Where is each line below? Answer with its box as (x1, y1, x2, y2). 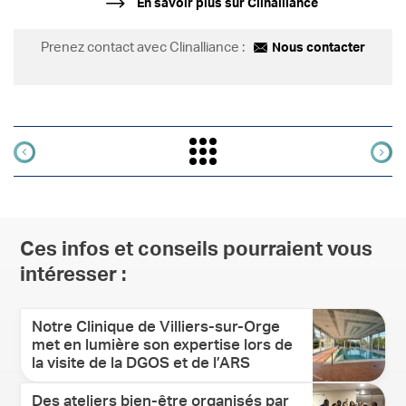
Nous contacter (272, 42, 365, 55)
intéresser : (20, 265, 127, 285)
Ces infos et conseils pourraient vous (20, 239, 373, 260)
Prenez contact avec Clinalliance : (41, 41, 245, 55)
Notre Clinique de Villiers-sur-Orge (32, 318, 281, 334)
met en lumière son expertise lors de (32, 336, 294, 353)
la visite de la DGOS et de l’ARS (32, 354, 251, 371)
